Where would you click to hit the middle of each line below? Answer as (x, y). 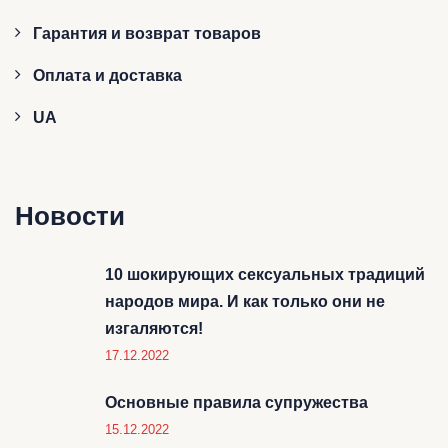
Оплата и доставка (107, 75)
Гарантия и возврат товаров (147, 33)
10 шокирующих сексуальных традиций (265, 274)
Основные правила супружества (236, 402)
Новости (70, 215)
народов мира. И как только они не (245, 301)
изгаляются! (154, 328)
